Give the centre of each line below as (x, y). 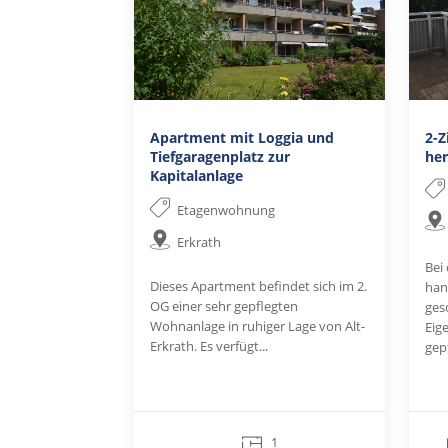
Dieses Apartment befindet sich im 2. (259, 285)
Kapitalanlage (197, 175)
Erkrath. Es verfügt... (209, 345)
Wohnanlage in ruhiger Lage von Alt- (258, 325)
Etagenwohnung (225, 209)
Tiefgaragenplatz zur (220, 156)
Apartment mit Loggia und (242, 137)
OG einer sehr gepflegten (224, 305)
